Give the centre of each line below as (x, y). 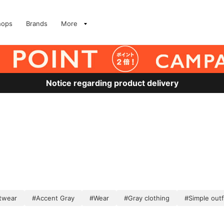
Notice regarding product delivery (112, 83)
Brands (37, 23)
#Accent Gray (53, 198)
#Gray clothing (147, 198)
